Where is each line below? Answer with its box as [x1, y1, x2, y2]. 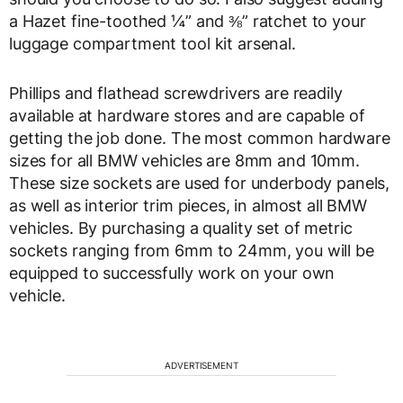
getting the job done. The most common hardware [9, 128, 390, 148]
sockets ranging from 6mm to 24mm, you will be [9, 240, 374, 260]
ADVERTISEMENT [165, 359, 238, 371]
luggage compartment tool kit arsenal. [9, 33, 296, 53]
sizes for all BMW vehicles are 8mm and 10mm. [9, 150, 360, 170]
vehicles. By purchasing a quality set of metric [9, 218, 353, 237]
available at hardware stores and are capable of [9, 105, 365, 125]
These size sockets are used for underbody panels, [9, 173, 390, 193]
